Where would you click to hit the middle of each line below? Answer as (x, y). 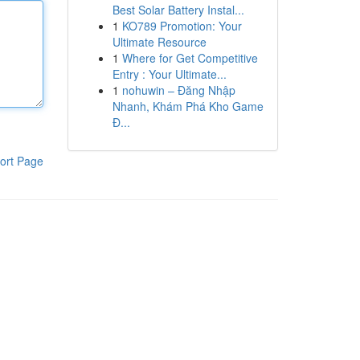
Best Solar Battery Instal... (178, 10)
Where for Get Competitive (190, 58)
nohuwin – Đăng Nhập (178, 90)
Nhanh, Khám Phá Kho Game (188, 106)
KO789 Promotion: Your (182, 26)
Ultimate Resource (159, 42)
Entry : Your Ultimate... (169, 74)
